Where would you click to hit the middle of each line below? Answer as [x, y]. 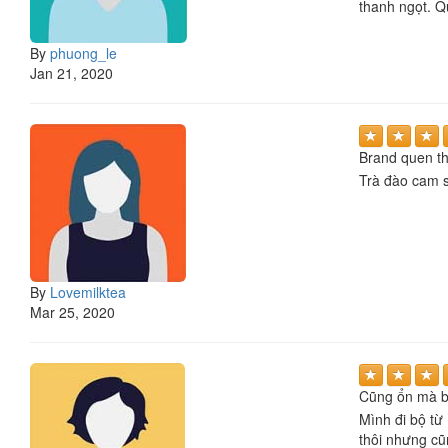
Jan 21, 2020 [71, 72]
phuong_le [83, 52]
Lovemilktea [88, 291]
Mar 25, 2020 [72, 311]
